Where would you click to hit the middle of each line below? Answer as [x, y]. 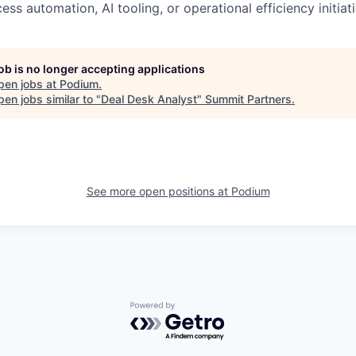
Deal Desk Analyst [149, 99]
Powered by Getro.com [199, 310]
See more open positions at [159, 191]
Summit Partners [248, 99]
